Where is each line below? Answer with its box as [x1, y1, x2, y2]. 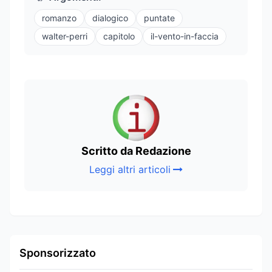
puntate [144, 12, 175, 23]
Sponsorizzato [19, 246, 96, 259]
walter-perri [42, 30, 87, 41]
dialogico [92, 12, 128, 23]
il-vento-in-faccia [151, 30, 219, 41]
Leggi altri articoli [89, 163, 171, 175]
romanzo [42, 12, 76, 23]
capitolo [103, 30, 135, 41]
